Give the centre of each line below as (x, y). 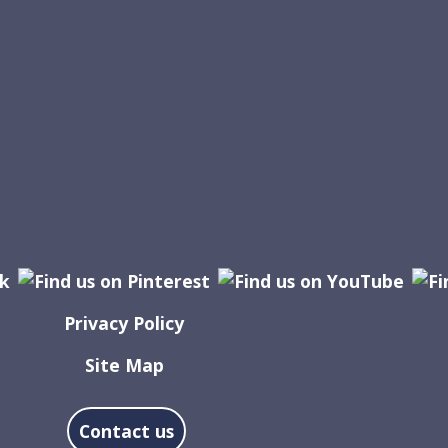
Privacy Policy (124, 322)
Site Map (124, 364)
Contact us (126, 430)
